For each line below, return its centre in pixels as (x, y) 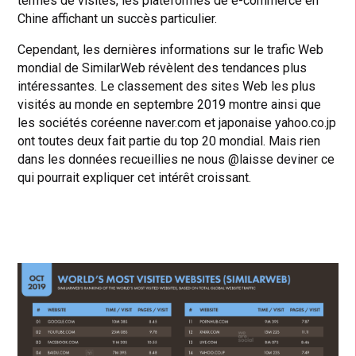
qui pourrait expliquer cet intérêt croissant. (136, 177)
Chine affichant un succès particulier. (118, 18)
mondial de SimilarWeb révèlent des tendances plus (163, 68)
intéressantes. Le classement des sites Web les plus (167, 86)
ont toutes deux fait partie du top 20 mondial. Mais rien (169, 141)
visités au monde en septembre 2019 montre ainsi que (170, 104)
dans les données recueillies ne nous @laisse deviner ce (176, 159)
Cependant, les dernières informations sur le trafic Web (171, 49)
